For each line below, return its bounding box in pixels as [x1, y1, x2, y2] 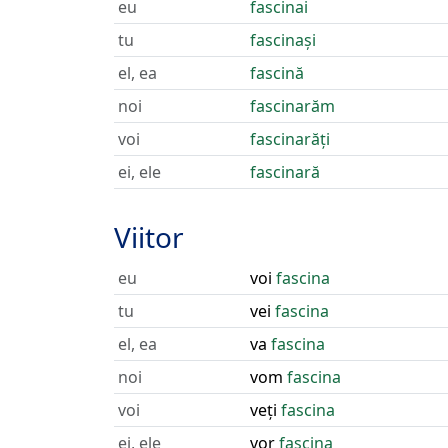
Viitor [114, 218, 184, 256]
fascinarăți [250, 128, 330, 150]
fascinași [250, 29, 316, 51]
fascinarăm [250, 95, 335, 117]
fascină [250, 62, 304, 84]
